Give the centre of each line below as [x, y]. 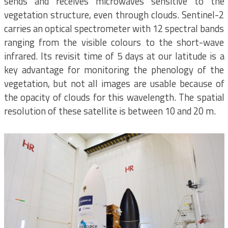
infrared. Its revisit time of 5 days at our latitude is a [114, 56]
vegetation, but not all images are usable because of [114, 83]
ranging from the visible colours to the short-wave [114, 42]
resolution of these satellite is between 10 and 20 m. [110, 111]
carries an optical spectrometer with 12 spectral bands [114, 28]
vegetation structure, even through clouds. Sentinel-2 [114, 15]
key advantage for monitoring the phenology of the [114, 69]
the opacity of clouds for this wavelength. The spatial [114, 97]
